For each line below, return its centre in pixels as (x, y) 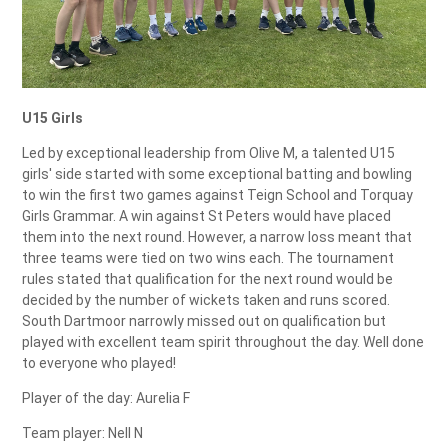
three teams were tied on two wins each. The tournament (208, 257)
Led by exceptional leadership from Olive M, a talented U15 (209, 152)
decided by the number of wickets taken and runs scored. (206, 299)
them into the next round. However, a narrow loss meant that (217, 236)
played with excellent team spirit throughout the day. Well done (223, 341)
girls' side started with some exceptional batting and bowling (217, 173)
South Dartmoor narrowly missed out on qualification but (204, 320)
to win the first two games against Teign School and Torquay (218, 194)
